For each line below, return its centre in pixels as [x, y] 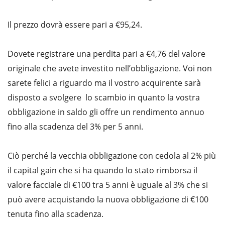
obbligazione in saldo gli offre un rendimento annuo [106, 112]
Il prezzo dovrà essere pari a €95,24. [75, 25]
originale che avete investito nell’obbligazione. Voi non [110, 69]
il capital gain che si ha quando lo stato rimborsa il [102, 171]
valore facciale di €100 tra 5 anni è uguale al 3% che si [108, 185]
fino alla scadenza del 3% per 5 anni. [75, 127]
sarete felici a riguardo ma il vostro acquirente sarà [104, 83]
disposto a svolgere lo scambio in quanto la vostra [104, 98]
